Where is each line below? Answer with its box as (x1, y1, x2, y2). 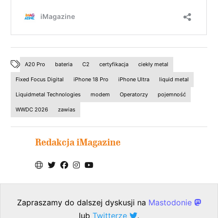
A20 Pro (25, 61, 46, 68)
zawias (58, 106, 76, 113)
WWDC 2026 (16, 106, 49, 113)
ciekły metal (138, 61, 169, 68)
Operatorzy (120, 91, 148, 98)
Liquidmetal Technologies (16, 91, 81, 98)
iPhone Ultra (118, 76, 150, 83)
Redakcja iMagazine (35, 136, 121, 148)
